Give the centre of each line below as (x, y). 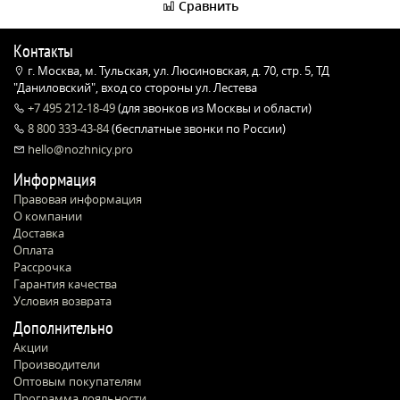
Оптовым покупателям (78, 381)
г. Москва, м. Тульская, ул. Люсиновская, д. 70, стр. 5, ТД (177, 71)
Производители (57, 364)
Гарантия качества (65, 284)
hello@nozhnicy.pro (79, 149)
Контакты (43, 51)
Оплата (33, 250)
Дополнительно (63, 328)
